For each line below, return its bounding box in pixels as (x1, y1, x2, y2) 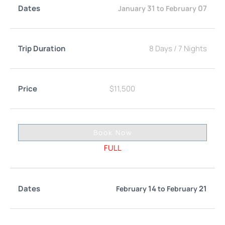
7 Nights (178, 43, 207, 54)
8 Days (149, 43, 172, 54)
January (118, 3, 146, 13)
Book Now (93, 127, 132, 137)
